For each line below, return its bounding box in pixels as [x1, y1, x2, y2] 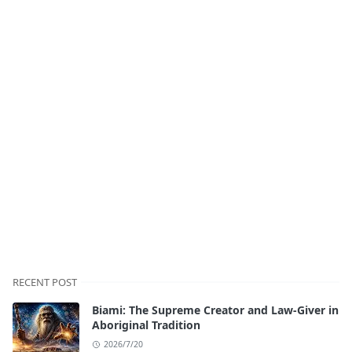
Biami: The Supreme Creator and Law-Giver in [92, 302, 339, 317]
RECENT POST [13, 274, 77, 289]
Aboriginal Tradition [92, 317, 200, 332]
